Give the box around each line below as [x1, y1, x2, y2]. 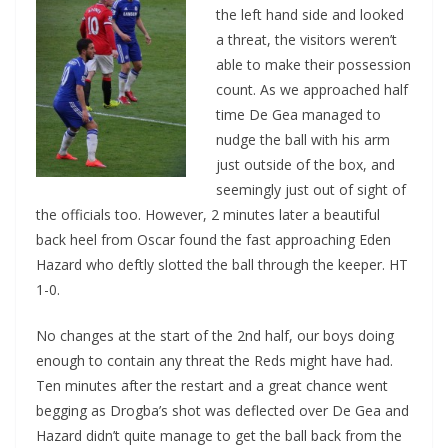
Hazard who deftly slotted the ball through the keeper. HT [36, 255, 408, 274]
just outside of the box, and [216, 155, 395, 174]
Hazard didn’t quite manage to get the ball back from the [36, 426, 402, 445]
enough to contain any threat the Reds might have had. [36, 351, 393, 370]
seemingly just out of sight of [216, 180, 406, 199]
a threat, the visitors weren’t [216, 30, 397, 49]
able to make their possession [216, 55, 411, 74]
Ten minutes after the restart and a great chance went [36, 376, 388, 395]
